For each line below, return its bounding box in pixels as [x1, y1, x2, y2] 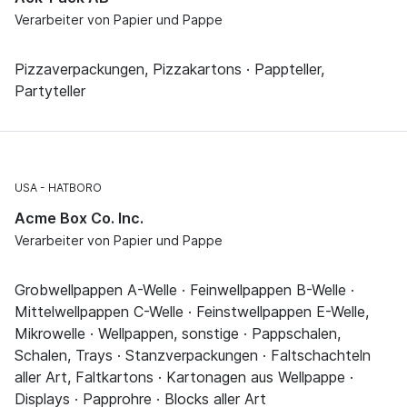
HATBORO [48, 181, 102, 195]
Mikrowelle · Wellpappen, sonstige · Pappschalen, [15, 324, 341, 343]
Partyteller [15, 82, 85, 101]
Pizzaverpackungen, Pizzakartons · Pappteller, [15, 60, 324, 79]
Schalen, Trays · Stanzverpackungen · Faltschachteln [15, 346, 371, 365]
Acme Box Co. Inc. [15, 209, 144, 228]
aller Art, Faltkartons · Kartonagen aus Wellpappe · [15, 368, 353, 387]
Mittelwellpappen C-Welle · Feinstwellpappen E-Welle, [15, 303, 369, 322]
